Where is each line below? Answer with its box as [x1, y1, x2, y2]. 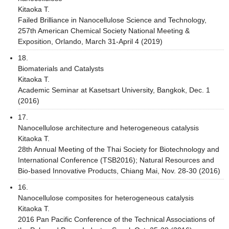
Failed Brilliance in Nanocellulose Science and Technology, [18, 15, 207, 24]
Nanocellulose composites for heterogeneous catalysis [18, 193, 194, 202]
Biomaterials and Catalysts [18, 64, 104, 73]
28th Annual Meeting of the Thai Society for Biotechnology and [18, 145, 219, 153]
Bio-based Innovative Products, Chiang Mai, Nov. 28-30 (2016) [18, 166, 220, 175]
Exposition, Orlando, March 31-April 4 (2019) [18, 37, 163, 45]
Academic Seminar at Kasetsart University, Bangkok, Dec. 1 [18, 85, 210, 94]
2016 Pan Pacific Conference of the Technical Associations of [18, 215, 215, 223]
